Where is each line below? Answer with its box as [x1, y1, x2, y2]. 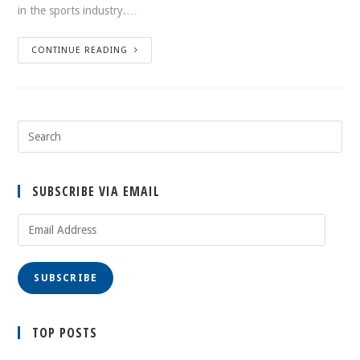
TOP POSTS [32, 324, 98, 342]
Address [17, 235, 56, 247]
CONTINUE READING [31, 45, 129, 55]
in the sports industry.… [18, 4, 138, 17]
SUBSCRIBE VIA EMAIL [32, 182, 161, 200]
